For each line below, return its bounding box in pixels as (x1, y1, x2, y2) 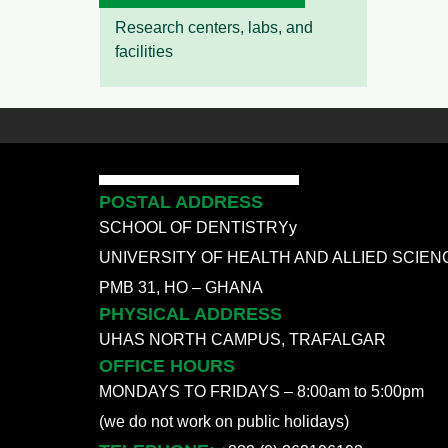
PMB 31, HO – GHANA (99, 279, 263, 297)
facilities (115, 43, 173, 61)
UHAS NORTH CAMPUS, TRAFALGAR (99, 331, 386, 349)
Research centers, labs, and (115, 19, 313, 37)
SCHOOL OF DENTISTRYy (99, 219, 297, 237)
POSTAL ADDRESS (99, 192, 263, 213)
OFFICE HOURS (99, 356, 235, 377)
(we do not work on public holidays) (99, 413, 349, 431)
